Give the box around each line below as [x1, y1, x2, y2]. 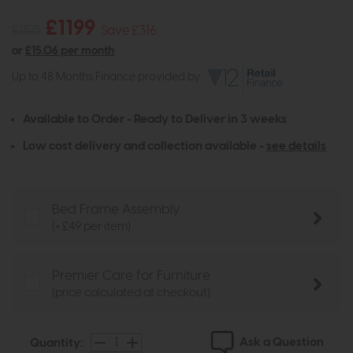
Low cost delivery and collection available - [23, 140, 266, 153]
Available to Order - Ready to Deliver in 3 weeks [23, 113, 287, 126]
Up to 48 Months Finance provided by [12, 71, 205, 83]
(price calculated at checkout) [52, 287, 210, 299]
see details [266, 140, 326, 153]
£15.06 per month [25, 45, 114, 57]
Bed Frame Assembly [52, 203, 180, 217]
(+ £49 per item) [52, 221, 131, 233]
